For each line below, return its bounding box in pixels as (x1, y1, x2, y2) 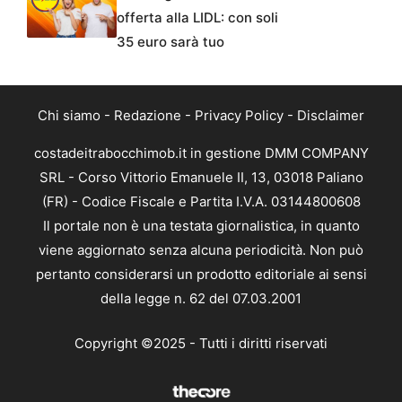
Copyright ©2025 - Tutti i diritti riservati (74, 334, 328, 352)
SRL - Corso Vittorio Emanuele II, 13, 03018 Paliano (39, 169, 363, 187)
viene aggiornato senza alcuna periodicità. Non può (39, 241, 363, 259)
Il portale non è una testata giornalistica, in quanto (42, 217, 360, 235)
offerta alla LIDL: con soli (117, 9, 278, 27)
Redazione (114, 107, 181, 125)
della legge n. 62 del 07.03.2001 (100, 290, 301, 308)
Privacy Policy (195, 107, 284, 125)
